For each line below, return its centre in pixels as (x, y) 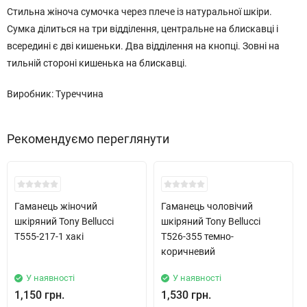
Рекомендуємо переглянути (88, 139)
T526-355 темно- (197, 236)
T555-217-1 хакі (49, 236)
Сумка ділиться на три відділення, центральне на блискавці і (143, 29)
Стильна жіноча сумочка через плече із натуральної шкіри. (139, 12)
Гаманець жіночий (56, 206)
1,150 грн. (39, 295)
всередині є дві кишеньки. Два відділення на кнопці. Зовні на (143, 46)
